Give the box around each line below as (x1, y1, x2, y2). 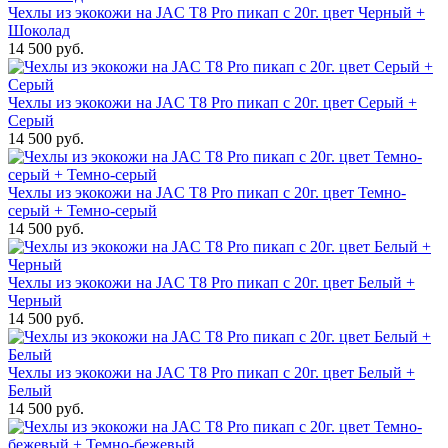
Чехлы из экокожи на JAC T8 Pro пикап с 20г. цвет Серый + (8, 94, 417, 111)
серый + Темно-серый (8, 202, 157, 219)
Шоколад (8, 22, 70, 39)
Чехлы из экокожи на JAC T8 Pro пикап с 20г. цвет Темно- (8, 184, 406, 201)
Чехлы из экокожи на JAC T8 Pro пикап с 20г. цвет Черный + (8, 4, 425, 21)
